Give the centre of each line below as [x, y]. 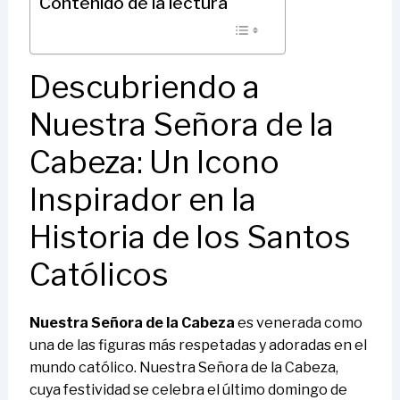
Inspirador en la [142, 199]
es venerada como [298, 322]
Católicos [99, 274]
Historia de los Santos [190, 237]
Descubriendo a [144, 87]
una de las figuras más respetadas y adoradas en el [198, 345]
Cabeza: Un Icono [154, 162]
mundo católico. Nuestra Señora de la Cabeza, [183, 367]
